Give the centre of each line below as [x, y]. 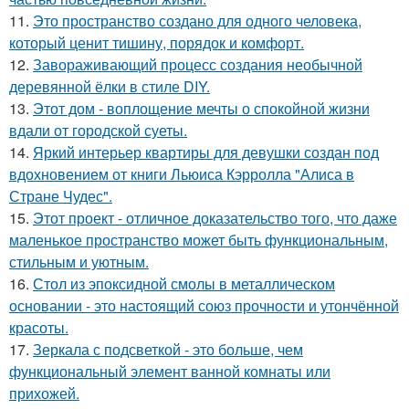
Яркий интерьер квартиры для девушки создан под [206, 152]
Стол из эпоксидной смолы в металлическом [184, 283]
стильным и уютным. [79, 261]
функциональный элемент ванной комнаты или [170, 371]
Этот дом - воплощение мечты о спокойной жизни [201, 108]
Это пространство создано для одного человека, [197, 20]
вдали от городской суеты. [98, 130]
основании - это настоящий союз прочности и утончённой [204, 305]
